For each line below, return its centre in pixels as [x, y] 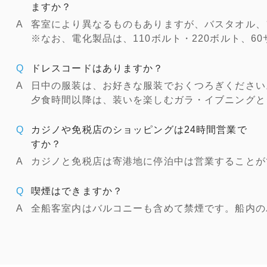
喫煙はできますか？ [77, 191]
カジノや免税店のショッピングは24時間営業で [139, 130]
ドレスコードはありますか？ [97, 69]
